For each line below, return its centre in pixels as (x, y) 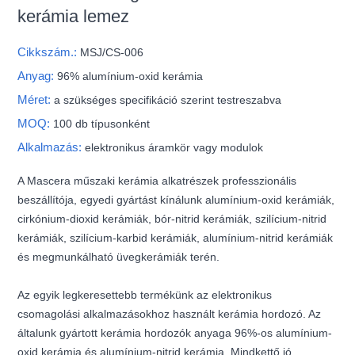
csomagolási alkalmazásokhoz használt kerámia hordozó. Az (170, 313)
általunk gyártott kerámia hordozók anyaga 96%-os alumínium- (175, 332)
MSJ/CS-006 (112, 52)
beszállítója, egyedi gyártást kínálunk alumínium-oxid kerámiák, (176, 199)
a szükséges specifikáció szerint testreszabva (168, 99)
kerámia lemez (74, 16)
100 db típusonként (102, 123)
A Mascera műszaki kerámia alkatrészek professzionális (157, 180)
